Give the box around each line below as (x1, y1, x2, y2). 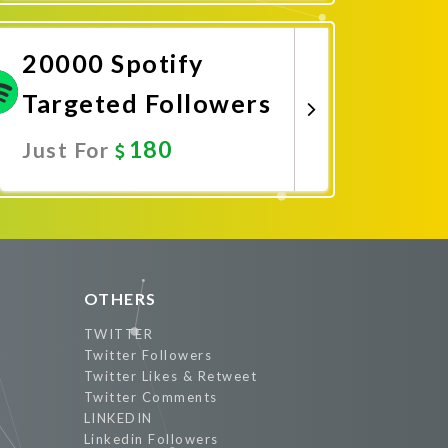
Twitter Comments (83, 389, 218, 405)
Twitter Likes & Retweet (83, 368, 257, 384)
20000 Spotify (22, 48, 204, 78)
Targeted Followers (22, 88, 271, 118)
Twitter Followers (83, 347, 212, 363)
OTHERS (83, 289, 157, 308)
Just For (22, 137, 115, 162)
